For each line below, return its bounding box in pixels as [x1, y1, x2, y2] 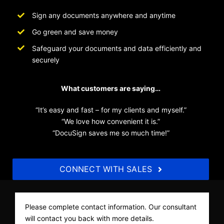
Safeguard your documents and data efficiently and [31, 43, 201, 52]
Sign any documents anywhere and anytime [31, 11, 175, 19]
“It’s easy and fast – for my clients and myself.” [35, 105, 186, 114]
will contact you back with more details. [24, 214, 154, 223]
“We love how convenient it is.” [61, 117, 160, 126]
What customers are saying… [61, 84, 160, 93]
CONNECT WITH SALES [59, 164, 152, 174]
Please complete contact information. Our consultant [24, 202, 196, 211]
